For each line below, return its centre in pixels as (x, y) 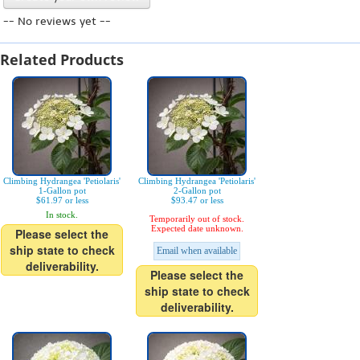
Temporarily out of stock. (197, 219)
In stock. (62, 215)
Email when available (197, 251)
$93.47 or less (197, 200)
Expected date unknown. (197, 228)
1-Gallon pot (62, 190)
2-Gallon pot (197, 190)
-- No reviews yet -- (57, 21)
